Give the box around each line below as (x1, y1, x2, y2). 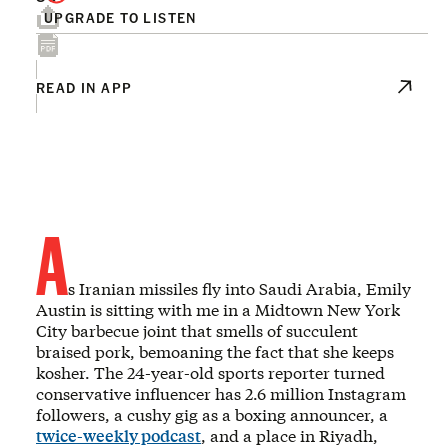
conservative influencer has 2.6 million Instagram (36, 383, 406, 404)
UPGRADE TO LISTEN (44, 8, 197, 26)
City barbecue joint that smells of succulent (36, 320, 358, 341)
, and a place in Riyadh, (201, 425, 378, 446)
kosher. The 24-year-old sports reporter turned (36, 362, 385, 383)
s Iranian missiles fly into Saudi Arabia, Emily (68, 278, 411, 299)
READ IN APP (36, 78, 133, 96)
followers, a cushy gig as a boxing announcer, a (36, 404, 388, 425)
